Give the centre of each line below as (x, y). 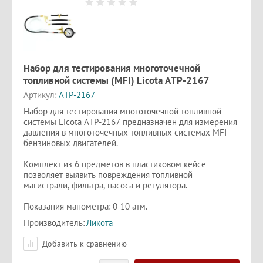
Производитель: (54, 222)
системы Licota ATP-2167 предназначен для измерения (130, 122)
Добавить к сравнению (83, 243)
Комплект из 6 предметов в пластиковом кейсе (115, 164)
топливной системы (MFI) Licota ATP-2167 (117, 80)
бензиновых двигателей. (71, 143)
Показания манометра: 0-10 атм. (85, 206)
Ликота (100, 222)
